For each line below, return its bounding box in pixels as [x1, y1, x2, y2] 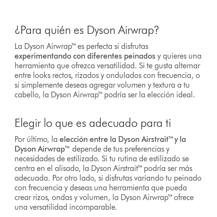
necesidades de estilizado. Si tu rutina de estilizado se [15, 154, 189, 164]
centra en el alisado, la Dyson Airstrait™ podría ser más [15, 164, 193, 173]
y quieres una [155, 51, 202, 61]
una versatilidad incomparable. [15, 202, 118, 212]
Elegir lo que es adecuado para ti [15, 116, 171, 130]
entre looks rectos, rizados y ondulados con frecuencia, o [15, 71, 201, 80]
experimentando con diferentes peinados [15, 51, 156, 61]
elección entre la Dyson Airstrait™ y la [60, 135, 186, 144]
